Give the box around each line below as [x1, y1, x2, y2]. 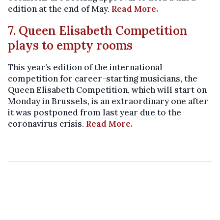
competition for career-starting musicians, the [8, 73, 197, 84]
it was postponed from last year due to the [8, 107, 181, 118]
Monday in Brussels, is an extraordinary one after [8, 96, 208, 107]
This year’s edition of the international [8, 62, 163, 73]
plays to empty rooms [8, 38, 133, 54]
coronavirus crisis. [8, 118, 86, 130]
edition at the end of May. [8, 3, 111, 15]
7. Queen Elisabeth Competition [8, 23, 188, 39]
